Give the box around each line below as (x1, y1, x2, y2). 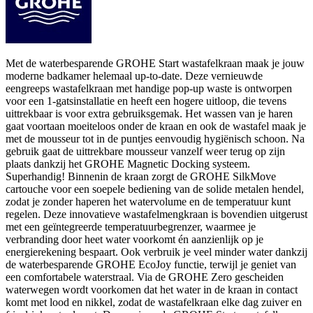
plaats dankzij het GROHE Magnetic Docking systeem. (6, 157, 250, 170)
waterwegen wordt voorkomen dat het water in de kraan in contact (6, 283, 298, 296)
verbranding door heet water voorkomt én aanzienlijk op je (6, 233, 263, 245)
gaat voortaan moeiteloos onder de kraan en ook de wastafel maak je (6, 119, 306, 132)
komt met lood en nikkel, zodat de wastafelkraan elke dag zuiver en (6, 296, 302, 308)
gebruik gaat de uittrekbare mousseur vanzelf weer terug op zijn (6, 145, 285, 157)
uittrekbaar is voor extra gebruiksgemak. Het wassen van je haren (6, 107, 293, 119)
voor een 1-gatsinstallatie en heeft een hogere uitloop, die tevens (6, 94, 286, 107)
